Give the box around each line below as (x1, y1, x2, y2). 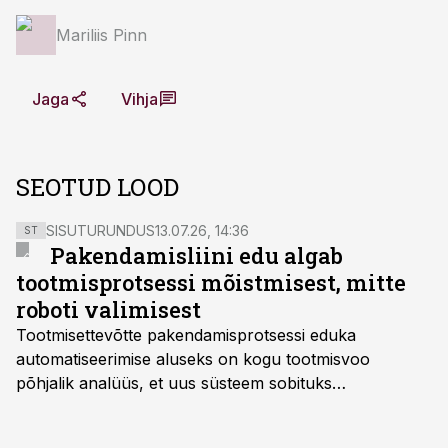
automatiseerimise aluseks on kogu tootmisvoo (16, 349, 370, 369)
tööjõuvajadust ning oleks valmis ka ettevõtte (16, 421, 354, 441)
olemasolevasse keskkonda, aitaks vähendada (16, 397, 364, 417)
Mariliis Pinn (56, 25, 147, 45)
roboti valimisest (16, 295, 201, 324)
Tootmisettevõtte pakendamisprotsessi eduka (16, 325, 356, 345)
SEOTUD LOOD (16, 171, 179, 203)
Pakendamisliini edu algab (50, 241, 344, 270)
